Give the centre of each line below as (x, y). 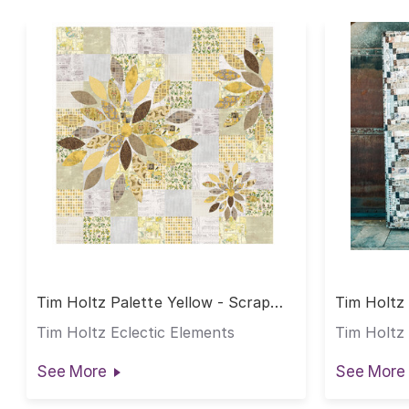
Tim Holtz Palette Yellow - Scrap (153, 303)
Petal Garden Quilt (101, 318)
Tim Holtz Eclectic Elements (135, 333)
